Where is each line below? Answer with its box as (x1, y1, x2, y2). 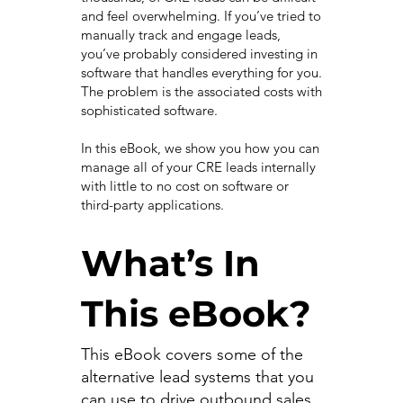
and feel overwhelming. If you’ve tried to (80, 7, 321, 25)
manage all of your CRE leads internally (80, 158, 316, 176)
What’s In (80, 241, 260, 286)
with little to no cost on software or (80, 177, 289, 195)
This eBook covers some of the (80, 344, 303, 364)
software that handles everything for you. (80, 64, 322, 82)
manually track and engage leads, (80, 26, 281, 44)
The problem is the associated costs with (80, 83, 322, 101)
